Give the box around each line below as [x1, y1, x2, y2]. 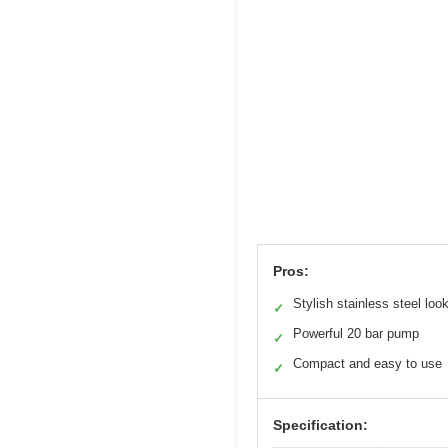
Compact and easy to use [293, 355, 442, 371]
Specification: [273, 416, 368, 433]
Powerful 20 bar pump [293, 325, 419, 341]
